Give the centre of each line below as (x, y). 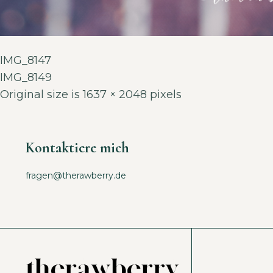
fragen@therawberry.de (76, 175)
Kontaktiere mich (77, 148)
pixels (164, 94)
